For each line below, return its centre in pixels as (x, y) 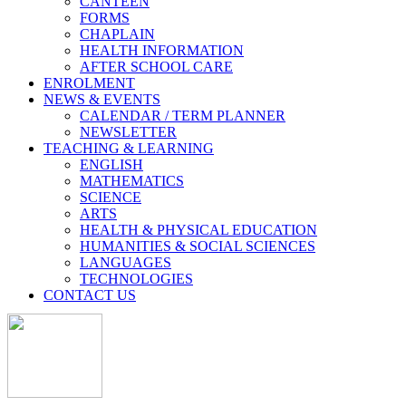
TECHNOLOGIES (136, 278)
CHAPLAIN (117, 34)
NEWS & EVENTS (102, 99)
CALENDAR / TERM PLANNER (183, 115)
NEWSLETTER (128, 131)
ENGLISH (111, 164)
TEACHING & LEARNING (129, 148)
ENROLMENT (89, 82)
